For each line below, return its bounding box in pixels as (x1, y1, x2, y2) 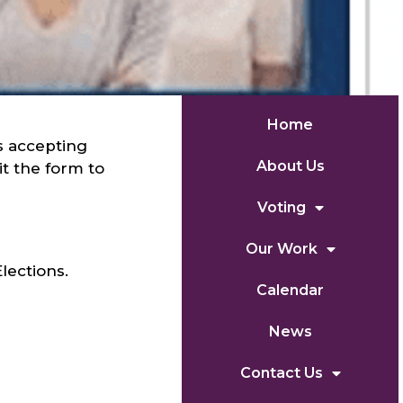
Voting (256, 198, 306, 216)
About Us (255, 157, 325, 175)
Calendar (256, 281, 325, 299)
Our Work (245, 239, 318, 257)
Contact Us (239, 363, 323, 381)
